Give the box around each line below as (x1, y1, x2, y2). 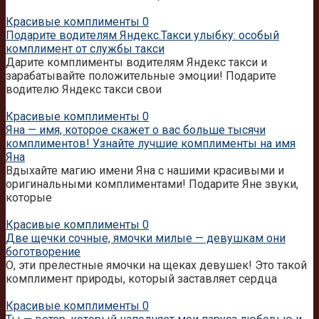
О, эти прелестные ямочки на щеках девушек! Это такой (6, 258, 307, 272)
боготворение (6, 244, 80, 258)
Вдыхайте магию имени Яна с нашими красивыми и (6, 163, 284, 177)
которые (6, 190, 52, 204)
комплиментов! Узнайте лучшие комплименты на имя (6, 136, 296, 150)
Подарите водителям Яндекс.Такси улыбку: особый (6, 28, 279, 42)
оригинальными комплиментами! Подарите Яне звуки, (6, 177, 298, 191)
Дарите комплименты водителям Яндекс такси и (6, 55, 267, 69)
